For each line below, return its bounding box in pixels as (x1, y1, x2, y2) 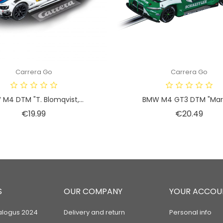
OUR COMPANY (64, 186, 123, 198)
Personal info (169, 208, 212, 218)
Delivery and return (64, 208, 125, 218)
